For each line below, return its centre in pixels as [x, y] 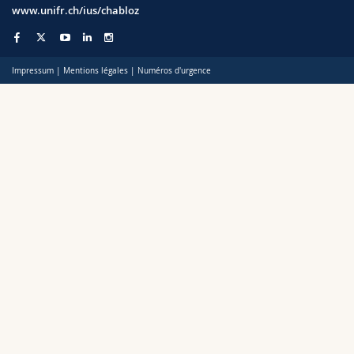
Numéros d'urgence [174, 70]
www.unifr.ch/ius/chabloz [75, 11]
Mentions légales [96, 70]
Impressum [33, 70]
